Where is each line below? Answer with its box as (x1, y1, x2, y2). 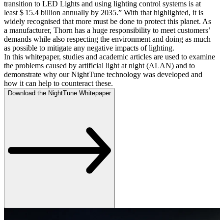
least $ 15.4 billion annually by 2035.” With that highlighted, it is (4, 8, 203, 17)
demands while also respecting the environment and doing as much (4, 34, 211, 43)
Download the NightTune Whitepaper (8, 89, 111, 97)
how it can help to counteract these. (4, 79, 113, 87)
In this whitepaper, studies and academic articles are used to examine (4, 52, 215, 61)
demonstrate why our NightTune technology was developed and (4, 70, 202, 79)
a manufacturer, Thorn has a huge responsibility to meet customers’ (4, 26, 210, 34)
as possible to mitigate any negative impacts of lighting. (4, 43, 174, 52)
